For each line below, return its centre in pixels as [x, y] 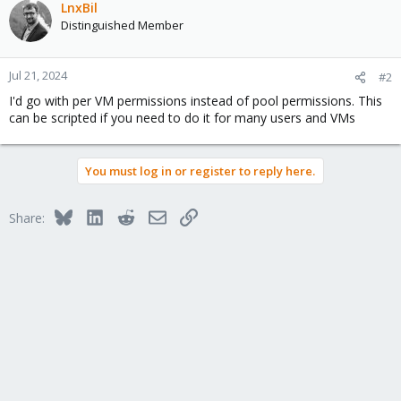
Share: [27, 218]
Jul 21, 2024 [38, 75]
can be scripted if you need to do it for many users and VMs [182, 118]
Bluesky [94, 215]
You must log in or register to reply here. [200, 171]
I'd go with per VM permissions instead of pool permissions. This [196, 101]
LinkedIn [127, 215]
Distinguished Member [122, 25]
